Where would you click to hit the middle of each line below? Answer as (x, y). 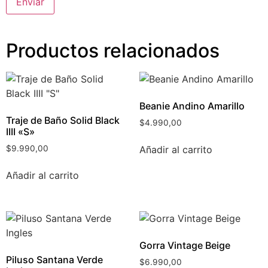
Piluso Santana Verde (54, 259)
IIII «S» (20, 132)
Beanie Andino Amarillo (192, 106)
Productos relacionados (113, 51)
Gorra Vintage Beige (185, 245)
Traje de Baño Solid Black (63, 121)
